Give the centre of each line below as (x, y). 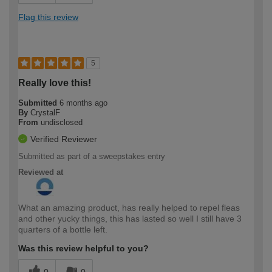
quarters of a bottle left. (63, 230)
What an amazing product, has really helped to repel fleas (129, 208)
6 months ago (83, 103)
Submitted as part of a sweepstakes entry (92, 157)
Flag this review (48, 17)
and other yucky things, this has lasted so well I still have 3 (130, 219)
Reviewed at (41, 172)
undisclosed (62, 123)
